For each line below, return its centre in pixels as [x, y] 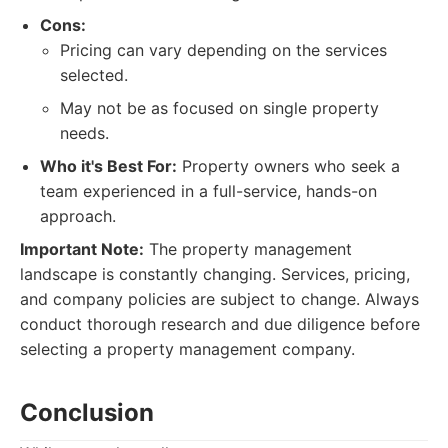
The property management [248, 249]
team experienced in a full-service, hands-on [208, 191]
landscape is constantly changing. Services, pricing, [215, 274]
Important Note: [82, 249]
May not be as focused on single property [219, 108]
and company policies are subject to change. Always [219, 299]
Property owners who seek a [288, 166]
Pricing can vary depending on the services [223, 50]
